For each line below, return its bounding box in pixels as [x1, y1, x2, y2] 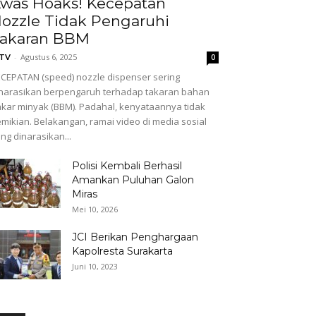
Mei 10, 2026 [72, 204, 118, 215]
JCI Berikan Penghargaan [72, 231, 198, 244]
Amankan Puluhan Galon [72, 174, 194, 187]
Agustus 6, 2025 [20, 51, 77, 63]
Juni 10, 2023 [72, 261, 118, 272]
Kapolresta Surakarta [72, 245, 173, 258]
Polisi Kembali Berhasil [72, 159, 182, 173]
